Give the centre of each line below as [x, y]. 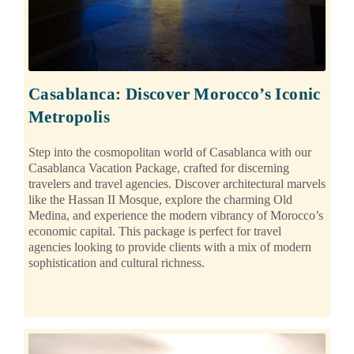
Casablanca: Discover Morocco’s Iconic [175, 94]
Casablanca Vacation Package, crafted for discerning [159, 168]
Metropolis [70, 117]
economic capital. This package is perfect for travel [155, 232]
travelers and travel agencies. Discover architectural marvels [177, 184]
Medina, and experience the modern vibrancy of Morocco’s [176, 216]
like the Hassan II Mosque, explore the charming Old [160, 200]
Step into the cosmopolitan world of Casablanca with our [170, 153]
